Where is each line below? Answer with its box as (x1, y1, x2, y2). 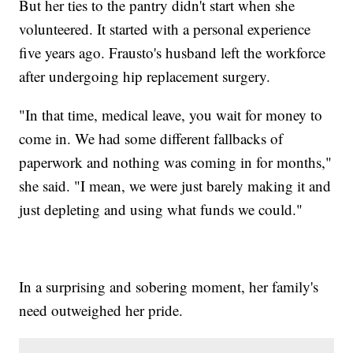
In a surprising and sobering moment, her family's (19, 277, 319, 297)
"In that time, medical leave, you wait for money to (19, 105, 323, 125)
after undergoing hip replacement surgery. (19, 66, 276, 87)
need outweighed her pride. (19, 300, 193, 321)
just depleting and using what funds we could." (19, 199, 303, 220)
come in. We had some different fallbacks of (19, 128, 284, 149)
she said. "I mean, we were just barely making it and (19, 176, 332, 196)
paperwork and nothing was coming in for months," (19, 152, 333, 173)
